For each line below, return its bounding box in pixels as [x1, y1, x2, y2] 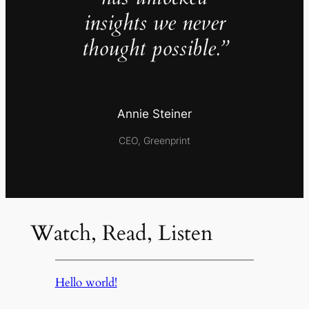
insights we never [83, 8, 226, 38]
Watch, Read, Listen [30, 219, 213, 248]
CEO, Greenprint [119, 134, 190, 146]
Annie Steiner [117, 107, 192, 121]
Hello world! [54, 274, 117, 290]
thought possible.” [81, 34, 228, 63]
